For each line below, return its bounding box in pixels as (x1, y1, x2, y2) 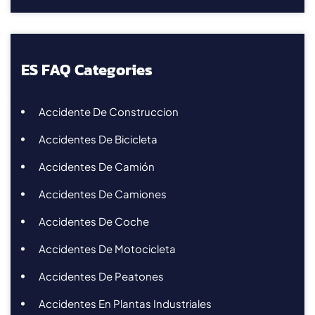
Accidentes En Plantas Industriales (39, 296, 212, 310)
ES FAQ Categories (21, 58, 153, 82)
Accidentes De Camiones (39, 186, 167, 200)
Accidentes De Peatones (39, 269, 164, 283)
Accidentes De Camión (39, 159, 155, 173)
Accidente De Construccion (39, 104, 179, 118)
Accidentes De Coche (39, 214, 149, 228)
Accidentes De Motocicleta (39, 241, 176, 255)
